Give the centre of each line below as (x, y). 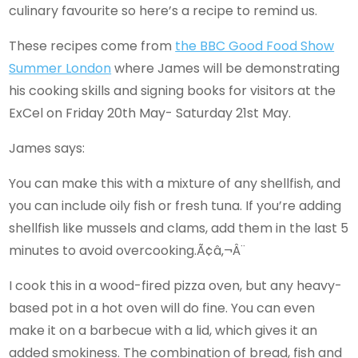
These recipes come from (92, 46)
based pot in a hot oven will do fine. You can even (162, 308)
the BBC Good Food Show (255, 46)
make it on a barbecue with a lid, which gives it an (163, 330)
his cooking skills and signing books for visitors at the (173, 90)
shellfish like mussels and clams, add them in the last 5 (179, 228)
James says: (47, 148)
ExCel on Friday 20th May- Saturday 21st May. (152, 113)
